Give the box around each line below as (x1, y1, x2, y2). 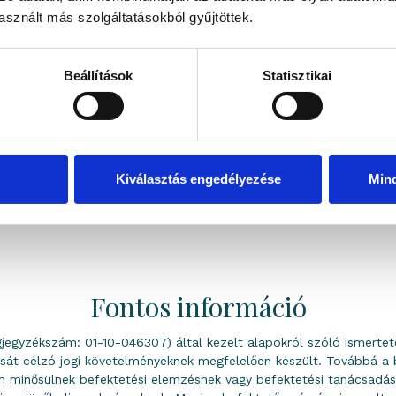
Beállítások (63, 67, 133, 83)
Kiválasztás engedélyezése (115, 171, 281, 187)
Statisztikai (262, 67, 332, 83)
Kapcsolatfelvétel (247, 173, 344, 187)
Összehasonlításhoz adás (30, 173, 167, 187)
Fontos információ (89, 289, 307, 325)
